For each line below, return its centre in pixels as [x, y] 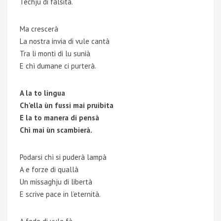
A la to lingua [42, 93]
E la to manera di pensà [59, 118]
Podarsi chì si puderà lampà [63, 157]
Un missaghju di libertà [56, 182]
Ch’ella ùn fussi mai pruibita [67, 105]
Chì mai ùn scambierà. [56, 130]
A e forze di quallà [49, 169]
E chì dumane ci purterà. [58, 66]
